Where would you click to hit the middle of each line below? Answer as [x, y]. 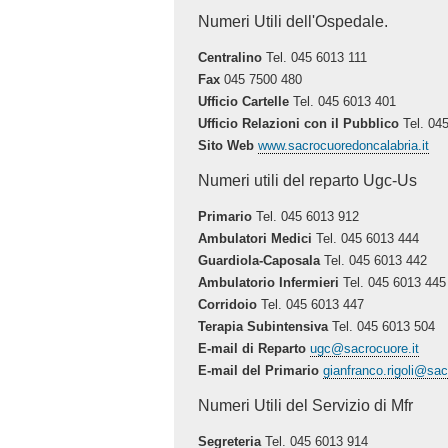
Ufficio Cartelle [244, 101]
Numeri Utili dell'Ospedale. [293, 21]
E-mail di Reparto [252, 348]
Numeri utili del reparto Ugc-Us [308, 180]
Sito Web [226, 145]
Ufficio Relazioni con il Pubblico [299, 123]
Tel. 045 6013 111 [315, 57]
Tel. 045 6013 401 [343, 101]
